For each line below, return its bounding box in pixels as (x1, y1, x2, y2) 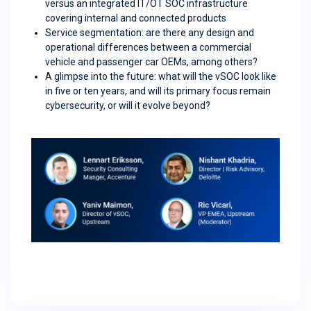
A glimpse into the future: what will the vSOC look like (45, 71, 276, 82)
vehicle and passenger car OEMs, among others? (45, 56, 258, 67)
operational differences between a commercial (45, 42, 251, 53)
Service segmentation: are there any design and (45, 27, 254, 38)
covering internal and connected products (45, 12, 226, 24)
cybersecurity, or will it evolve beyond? (45, 100, 210, 111)
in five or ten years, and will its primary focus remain (45, 85, 271, 96)
